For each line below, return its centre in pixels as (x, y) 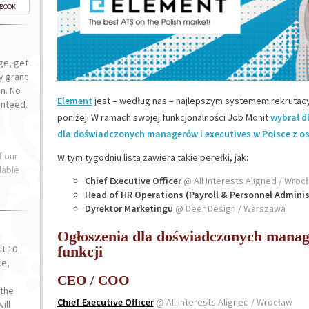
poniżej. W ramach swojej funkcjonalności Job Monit (163, 117)
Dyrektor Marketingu (129, 208)
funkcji (80, 251)
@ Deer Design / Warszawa (230, 208)
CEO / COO (93, 280)
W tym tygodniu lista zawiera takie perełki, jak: (152, 157)
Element (74, 101)
